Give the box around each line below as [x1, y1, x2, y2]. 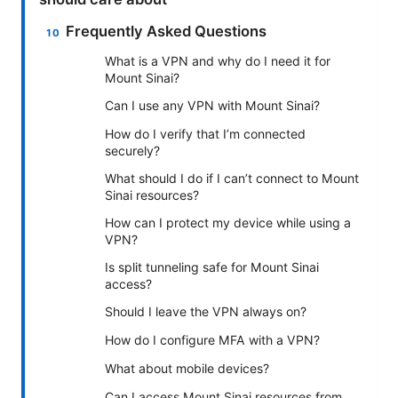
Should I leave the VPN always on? [105, 303, 306, 319]
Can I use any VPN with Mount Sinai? [105, 97, 320, 113]
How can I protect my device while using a [105, 214, 351, 230]
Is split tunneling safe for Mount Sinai [105, 259, 319, 275]
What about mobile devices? [105, 360, 269, 376]
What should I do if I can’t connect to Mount [105, 170, 359, 186]
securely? [105, 142, 160, 158]
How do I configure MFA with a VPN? [105, 331, 320, 347]
